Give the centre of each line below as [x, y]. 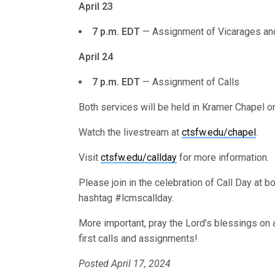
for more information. [223, 157]
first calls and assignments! [138, 238]
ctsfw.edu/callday [139, 157]
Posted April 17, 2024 [125, 263]
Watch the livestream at [130, 132]
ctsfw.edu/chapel [219, 132]
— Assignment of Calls [191, 82]
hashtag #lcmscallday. [126, 198]
